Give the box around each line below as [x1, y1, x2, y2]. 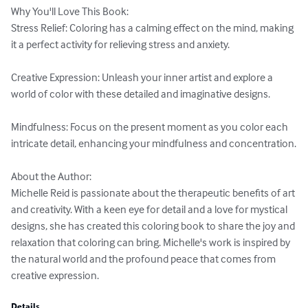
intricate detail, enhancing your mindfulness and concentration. [11, 136, 296, 151]
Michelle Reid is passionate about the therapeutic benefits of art [11, 186, 297, 200]
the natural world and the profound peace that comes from [11, 252, 278, 266]
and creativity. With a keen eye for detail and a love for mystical [11, 202, 289, 217]
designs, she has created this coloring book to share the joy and [11, 219, 297, 233]
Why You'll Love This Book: [11, 4, 129, 19]
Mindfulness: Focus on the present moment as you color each [11, 120, 290, 134]
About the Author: [11, 169, 91, 184]
